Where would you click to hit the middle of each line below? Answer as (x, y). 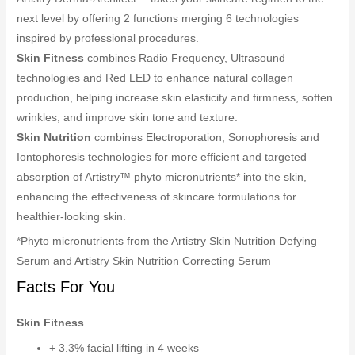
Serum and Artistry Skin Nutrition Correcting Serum (144, 261)
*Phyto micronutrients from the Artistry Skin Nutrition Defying (167, 242)
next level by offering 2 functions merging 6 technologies (158, 18)
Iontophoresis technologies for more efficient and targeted (162, 157)
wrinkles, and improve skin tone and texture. (128, 117)
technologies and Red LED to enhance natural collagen (155, 78)
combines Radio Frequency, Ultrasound (185, 58)
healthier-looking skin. (72, 216)
